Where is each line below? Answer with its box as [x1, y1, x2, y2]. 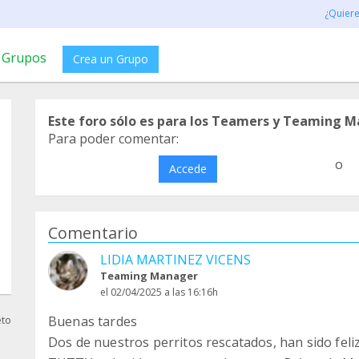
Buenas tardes [48, 313, 138, 330]
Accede [168, 161, 207, 176]
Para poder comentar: [48, 130, 179, 147]
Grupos [2, 49, 46, 67]
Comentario [48, 222, 138, 244]
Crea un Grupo [73, 51, 148, 67]
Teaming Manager [100, 268, 198, 283]
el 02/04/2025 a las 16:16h [100, 285, 218, 299]
